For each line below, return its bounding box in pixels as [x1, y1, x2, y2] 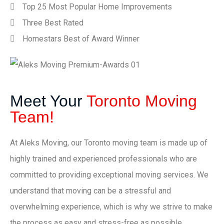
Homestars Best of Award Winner [22, 34, 139, 44]
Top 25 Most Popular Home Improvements [22, 2, 172, 12]
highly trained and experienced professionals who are [10, 154, 197, 164]
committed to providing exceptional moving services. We [10, 170, 208, 180]
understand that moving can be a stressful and [10, 186, 171, 196]
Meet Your [10, 92, 86, 110]
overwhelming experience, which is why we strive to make [10, 202, 212, 212]
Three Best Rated [22, 18, 83, 28]
